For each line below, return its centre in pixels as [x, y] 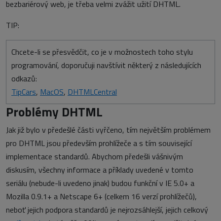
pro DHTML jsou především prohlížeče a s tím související [99, 143]
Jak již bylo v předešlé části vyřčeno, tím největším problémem [108, 130]
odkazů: [24, 78]
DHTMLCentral [92, 92]
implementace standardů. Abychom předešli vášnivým [94, 156]
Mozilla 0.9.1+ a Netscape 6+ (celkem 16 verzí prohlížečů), [101, 196]
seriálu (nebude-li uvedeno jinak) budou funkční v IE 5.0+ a [100, 183]
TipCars [24, 92]
